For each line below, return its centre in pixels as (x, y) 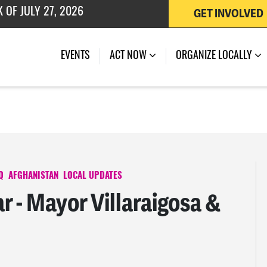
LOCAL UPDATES (93, 177)
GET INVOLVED (228, 14)
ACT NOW (129, 56)
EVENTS (75, 56)
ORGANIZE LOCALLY (215, 56)
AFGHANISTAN (33, 177)
